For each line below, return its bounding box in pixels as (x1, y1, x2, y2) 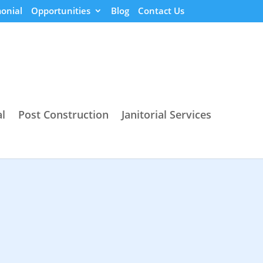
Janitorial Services (121, 107, 211, 122)
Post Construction (18, 107, 109, 122)
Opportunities (31, 5, 90, 17)
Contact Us (137, 5, 184, 17)
